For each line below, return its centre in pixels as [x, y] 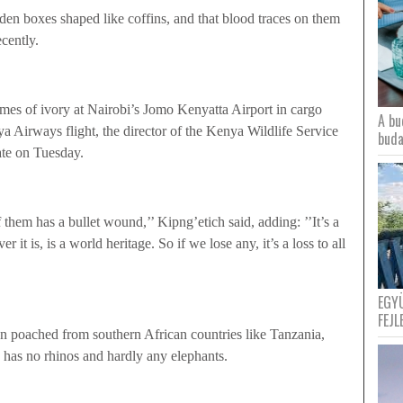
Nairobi [109, 109]
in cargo [297, 109]
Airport [252, 109]
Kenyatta [203, 109]
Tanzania [296, 334]
